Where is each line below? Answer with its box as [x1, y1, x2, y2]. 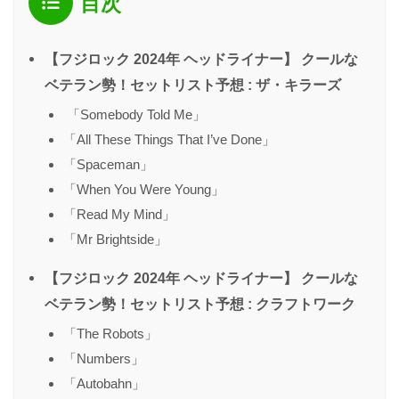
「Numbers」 [63, 350, 144, 366]
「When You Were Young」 [63, 181, 224, 197]
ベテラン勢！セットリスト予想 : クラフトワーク [45, 295, 355, 312]
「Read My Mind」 [63, 206, 175, 222]
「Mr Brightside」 [63, 231, 167, 247]
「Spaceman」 [63, 156, 153, 172]
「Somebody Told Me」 [63, 106, 206, 122]
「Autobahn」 [63, 375, 145, 391]
